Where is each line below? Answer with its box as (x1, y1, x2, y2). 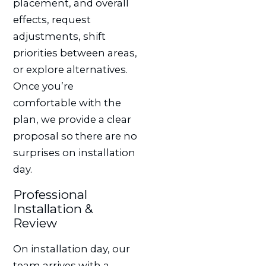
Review (12, 216, 57, 231)
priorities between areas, (12, 47, 137, 59)
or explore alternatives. (12, 64, 128, 76)
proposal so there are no (12, 130, 137, 142)
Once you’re (12, 80, 74, 93)
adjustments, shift (12, 30, 106, 43)
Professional (12, 187, 87, 202)
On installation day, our (12, 242, 130, 255)
